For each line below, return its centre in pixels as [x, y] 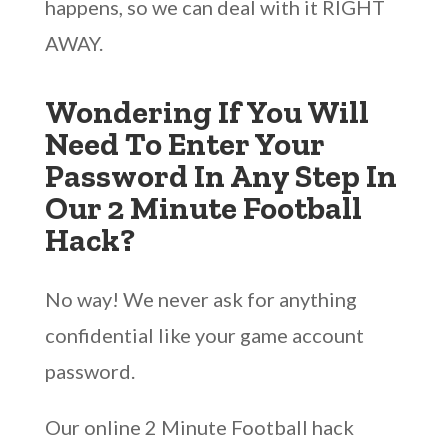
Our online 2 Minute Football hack [199, 427]
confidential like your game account [204, 335]
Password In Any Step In [220, 176]
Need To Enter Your [184, 144]
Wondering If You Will [206, 112]
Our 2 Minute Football [203, 208]
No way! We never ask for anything [200, 299]
